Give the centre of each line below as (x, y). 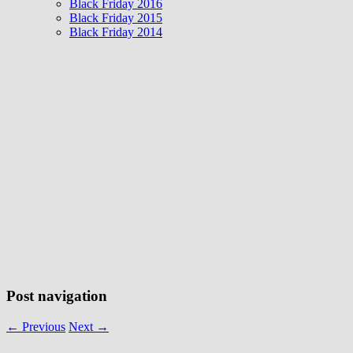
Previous (42, 326)
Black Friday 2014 (116, 32)
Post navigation (57, 296)
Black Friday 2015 (116, 18)
